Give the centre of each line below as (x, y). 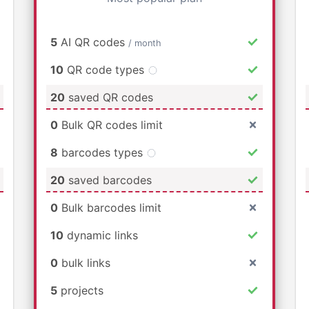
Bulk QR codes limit (110, 124)
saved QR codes (109, 97)
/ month (145, 43)
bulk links (84, 262)
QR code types (106, 69)
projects (80, 290)
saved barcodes (108, 180)
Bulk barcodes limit (110, 207)
